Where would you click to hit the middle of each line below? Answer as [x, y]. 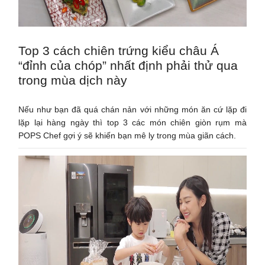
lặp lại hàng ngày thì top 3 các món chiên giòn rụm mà [132, 122]
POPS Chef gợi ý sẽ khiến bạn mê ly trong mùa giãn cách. [127, 135]
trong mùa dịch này [73, 80]
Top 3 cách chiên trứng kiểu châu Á [119, 50]
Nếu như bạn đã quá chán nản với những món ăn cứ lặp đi [132, 109]
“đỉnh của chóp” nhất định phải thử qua [128, 65]
